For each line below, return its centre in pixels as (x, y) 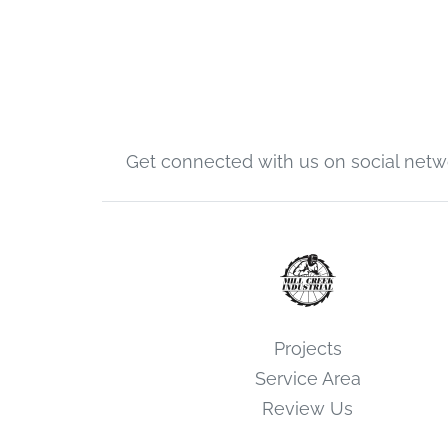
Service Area (307, 378)
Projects (307, 348)
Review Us (308, 408)
